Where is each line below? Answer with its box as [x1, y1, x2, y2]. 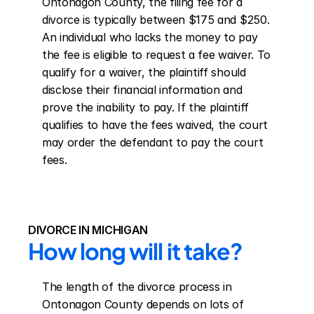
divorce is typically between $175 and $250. [42, 13, 270, 27]
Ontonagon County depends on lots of [42, 297, 244, 311]
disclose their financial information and [42, 83, 243, 97]
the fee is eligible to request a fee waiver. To [42, 48, 271, 62]
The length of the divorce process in [42, 280, 232, 294]
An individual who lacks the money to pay [42, 30, 258, 44]
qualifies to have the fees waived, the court [42, 118, 268, 132]
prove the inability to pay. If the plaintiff [42, 100, 249, 114]
